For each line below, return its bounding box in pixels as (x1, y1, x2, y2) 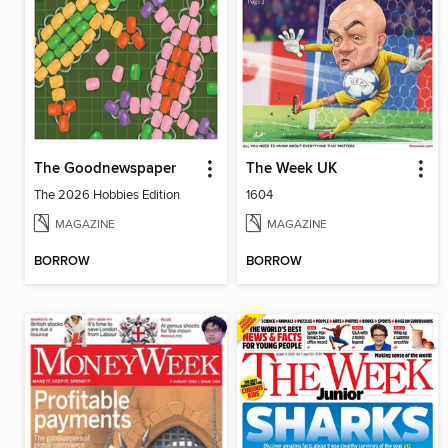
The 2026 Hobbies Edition (34, 186, 180, 203)
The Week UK (245, 159, 337, 178)
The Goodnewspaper (34, 159, 176, 178)
